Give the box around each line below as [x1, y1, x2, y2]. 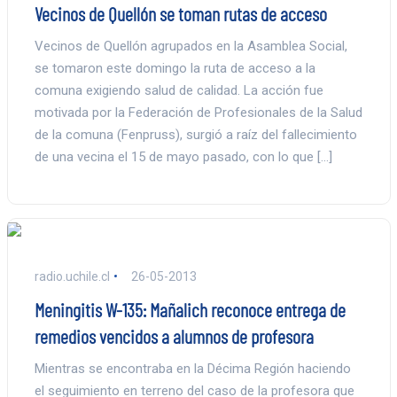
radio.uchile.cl [34, 269, 110, 284]
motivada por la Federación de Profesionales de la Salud [34, 104, 362, 121]
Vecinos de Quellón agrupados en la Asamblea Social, [34, 37, 347, 54]
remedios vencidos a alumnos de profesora [34, 323, 314, 347]
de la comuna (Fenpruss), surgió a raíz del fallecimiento [34, 126, 357, 143]
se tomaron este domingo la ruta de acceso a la [34, 59, 315, 76]
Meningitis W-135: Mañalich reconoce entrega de [34, 297, 346, 321]
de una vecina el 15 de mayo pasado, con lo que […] [34, 148, 332, 165]
